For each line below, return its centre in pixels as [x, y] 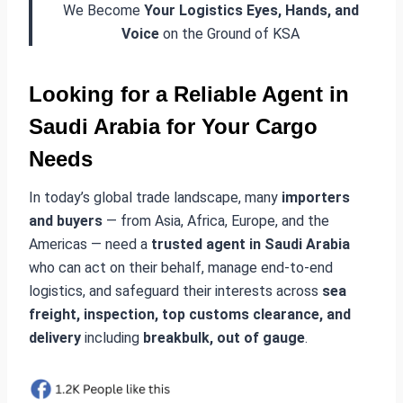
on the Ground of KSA [229, 34]
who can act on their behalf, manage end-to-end [181, 268]
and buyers [66, 221]
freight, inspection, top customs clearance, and [190, 314]
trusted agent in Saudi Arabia [251, 244]
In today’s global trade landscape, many [155, 197]
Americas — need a [90, 244]
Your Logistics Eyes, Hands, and [251, 10]
